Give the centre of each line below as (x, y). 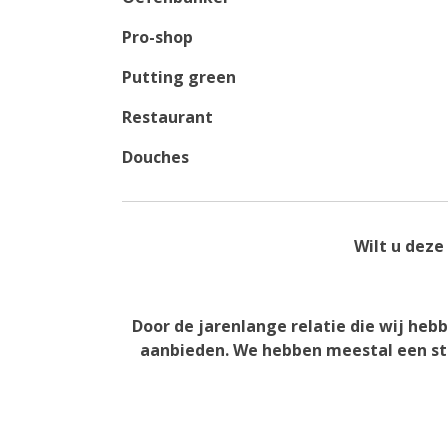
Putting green (179, 77)
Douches (155, 157)
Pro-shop (157, 37)
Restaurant (167, 117)
